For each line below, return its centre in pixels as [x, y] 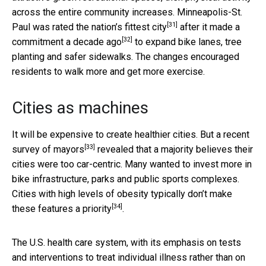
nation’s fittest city [129, 27]
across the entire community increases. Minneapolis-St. [127, 12]
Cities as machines [80, 107]
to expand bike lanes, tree [187, 42]
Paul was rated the [52, 27]
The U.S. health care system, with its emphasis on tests [126, 242]
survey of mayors [48, 149]
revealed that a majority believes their [174, 149]
